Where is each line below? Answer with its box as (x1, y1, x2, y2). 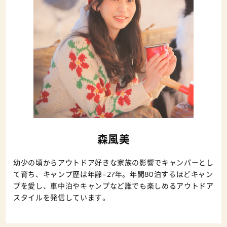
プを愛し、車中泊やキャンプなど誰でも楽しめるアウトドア (13, 181, 214, 191)
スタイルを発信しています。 (13, 193, 110, 202)
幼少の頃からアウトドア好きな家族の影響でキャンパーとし (13, 158, 214, 167)
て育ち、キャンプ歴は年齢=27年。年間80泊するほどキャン (13, 170, 213, 179)
